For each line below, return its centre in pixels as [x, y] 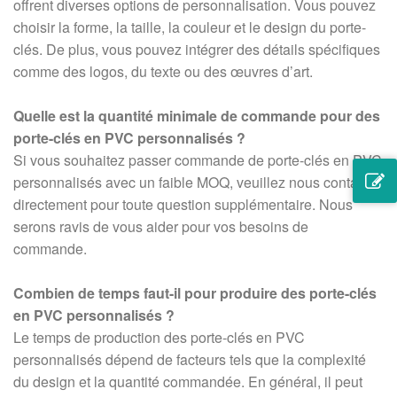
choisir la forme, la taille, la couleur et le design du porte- [190, 27]
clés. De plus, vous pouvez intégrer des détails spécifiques [197, 50]
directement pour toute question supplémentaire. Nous [183, 205]
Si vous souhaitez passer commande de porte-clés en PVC [198, 160]
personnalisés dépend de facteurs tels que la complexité [190, 360]
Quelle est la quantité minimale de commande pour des [197, 116]
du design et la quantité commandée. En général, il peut [188, 382]
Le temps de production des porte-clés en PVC [159, 338]
